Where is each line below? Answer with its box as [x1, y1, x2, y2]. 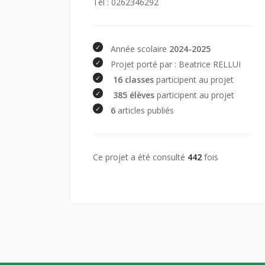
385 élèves [113, 89, 155, 101]
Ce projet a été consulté [93, 151, 188, 163]
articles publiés [115, 104, 174, 116]
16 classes [113, 73, 154, 85]
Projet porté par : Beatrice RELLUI [111, 58, 241, 70]
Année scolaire [111, 43, 170, 54]
